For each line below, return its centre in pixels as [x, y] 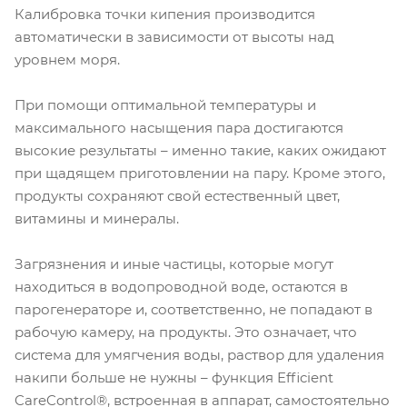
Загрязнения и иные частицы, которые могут [174, 263]
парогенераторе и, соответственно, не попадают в [194, 309]
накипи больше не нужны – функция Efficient [174, 377]
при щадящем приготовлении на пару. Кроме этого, [200, 173]
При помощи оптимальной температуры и [165, 104]
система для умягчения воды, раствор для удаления [199, 354]
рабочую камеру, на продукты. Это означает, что [186, 332]
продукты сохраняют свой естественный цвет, [177, 195]
